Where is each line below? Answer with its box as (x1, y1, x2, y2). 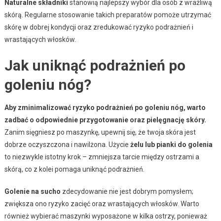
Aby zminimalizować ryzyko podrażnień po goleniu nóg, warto (4, 103, 206, 111)
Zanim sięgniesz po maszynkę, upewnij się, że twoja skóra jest (4, 128, 196, 136)
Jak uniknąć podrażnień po (4, 56, 185, 74)
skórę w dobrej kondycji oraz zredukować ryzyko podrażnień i (4, 23, 193, 31)
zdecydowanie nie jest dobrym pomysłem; (60, 187, 193, 195)
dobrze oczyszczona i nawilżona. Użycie (4, 140, 130, 148)
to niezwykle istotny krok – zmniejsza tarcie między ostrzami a (4, 152, 199, 161)
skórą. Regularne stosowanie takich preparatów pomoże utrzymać (4, 10, 211, 19)
